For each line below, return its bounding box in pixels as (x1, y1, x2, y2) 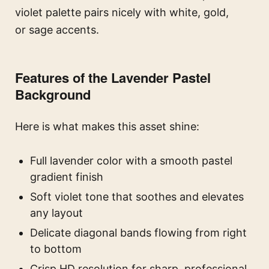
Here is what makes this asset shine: (15, 120, 199, 133)
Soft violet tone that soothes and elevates (30, 190, 244, 204)
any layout (30, 207, 83, 220)
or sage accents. (15, 23, 99, 37)
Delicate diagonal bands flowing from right (30, 226, 247, 240)
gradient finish (30, 171, 103, 184)
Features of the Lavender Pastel (15, 68, 211, 88)
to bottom (30, 243, 82, 256)
